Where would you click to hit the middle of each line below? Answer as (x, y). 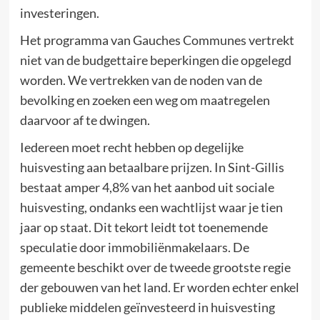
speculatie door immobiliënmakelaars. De (134, 247)
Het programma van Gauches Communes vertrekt (157, 40)
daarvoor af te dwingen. (85, 120)
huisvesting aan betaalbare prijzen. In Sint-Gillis (152, 167)
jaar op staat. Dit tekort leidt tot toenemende (144, 227)
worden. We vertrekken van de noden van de (141, 80)
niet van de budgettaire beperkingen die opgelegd (155, 60)
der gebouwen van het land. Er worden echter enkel (159, 287)
